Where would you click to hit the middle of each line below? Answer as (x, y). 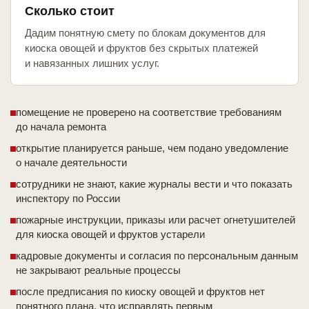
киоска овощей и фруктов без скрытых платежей (141, 48)
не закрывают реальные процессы (98, 270)
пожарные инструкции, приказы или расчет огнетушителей (156, 220)
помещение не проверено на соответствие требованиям (149, 112)
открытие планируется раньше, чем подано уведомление (152, 148)
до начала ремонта (61, 127)
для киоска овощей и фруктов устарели (110, 235)
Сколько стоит (70, 11)
